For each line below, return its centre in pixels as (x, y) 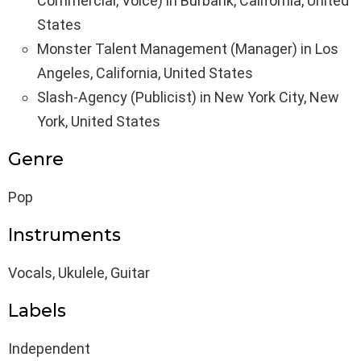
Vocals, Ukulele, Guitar (79, 273)
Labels (37, 311)
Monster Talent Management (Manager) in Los (188, 49)
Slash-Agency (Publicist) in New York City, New (188, 98)
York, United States (99, 122)
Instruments (64, 235)
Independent (49, 349)
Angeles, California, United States (145, 73)
